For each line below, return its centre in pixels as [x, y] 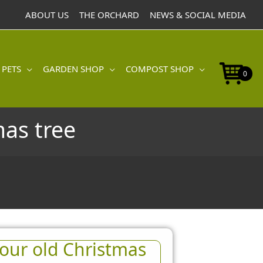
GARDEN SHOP [73, 69]
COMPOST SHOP [160, 69]
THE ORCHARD [109, 15]
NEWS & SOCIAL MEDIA [198, 15]
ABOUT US [47, 15]
